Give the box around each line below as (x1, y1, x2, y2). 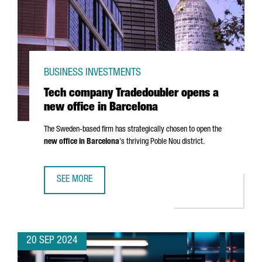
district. (180, 138, 205, 146)
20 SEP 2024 (26, 236, 78, 246)
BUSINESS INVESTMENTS (44, 68, 141, 78)
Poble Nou (150, 138, 180, 146)
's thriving (119, 138, 150, 146)
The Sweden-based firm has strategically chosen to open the (44, 126, 222, 134)
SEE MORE (57, 175, 92, 185)
